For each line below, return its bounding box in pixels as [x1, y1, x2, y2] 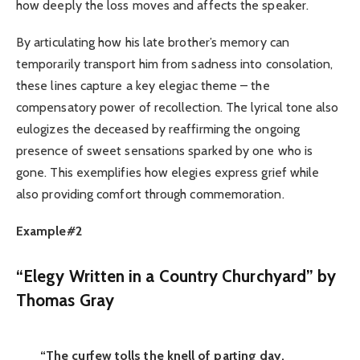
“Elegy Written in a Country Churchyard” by [16, 265, 337, 286]
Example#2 [16, 223, 82, 239]
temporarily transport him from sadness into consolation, [16, 55, 333, 72]
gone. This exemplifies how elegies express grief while [16, 164, 320, 180]
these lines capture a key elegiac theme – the [16, 77, 270, 93]
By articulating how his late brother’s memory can [16, 34, 289, 50]
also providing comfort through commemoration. [16, 186, 284, 202]
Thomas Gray [16, 289, 114, 310]
